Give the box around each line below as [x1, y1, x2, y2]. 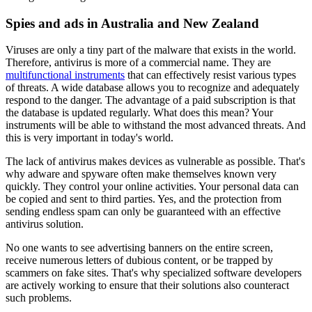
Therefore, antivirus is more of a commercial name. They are [6, 56, 271, 69]
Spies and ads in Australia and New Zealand [6, 15, 259, 31]
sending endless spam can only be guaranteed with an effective [6, 205, 281, 218]
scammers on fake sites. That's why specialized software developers [6, 267, 302, 279]
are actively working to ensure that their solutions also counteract [6, 279, 289, 292]
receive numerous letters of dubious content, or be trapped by [6, 254, 273, 267]
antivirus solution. [6, 218, 84, 231]
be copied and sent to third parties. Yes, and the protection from [6, 193, 281, 205]
